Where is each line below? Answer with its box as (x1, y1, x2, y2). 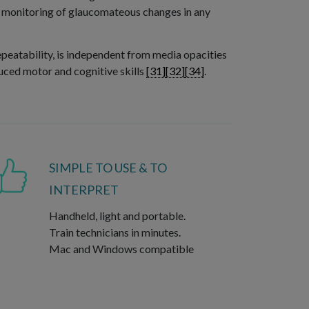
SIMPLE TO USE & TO (48, 160, 167, 176)
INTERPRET (48, 182, 119, 198)
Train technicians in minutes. (48, 226, 181, 239)
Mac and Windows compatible (48, 242, 194, 256)
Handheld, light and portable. (48, 209, 186, 223)
